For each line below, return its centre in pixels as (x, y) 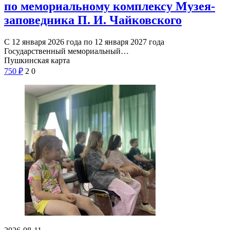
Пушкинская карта (37, 60)
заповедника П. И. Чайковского (93, 20)
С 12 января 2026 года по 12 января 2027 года (84, 42)
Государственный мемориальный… (66, 51)
